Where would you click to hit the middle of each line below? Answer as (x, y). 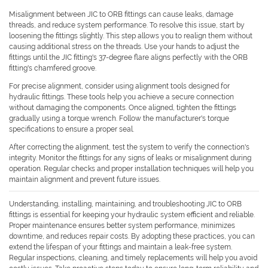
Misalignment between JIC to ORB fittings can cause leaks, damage (121, 15)
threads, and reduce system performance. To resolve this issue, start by (127, 25)
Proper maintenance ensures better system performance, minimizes (122, 226)
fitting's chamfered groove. (53, 68)
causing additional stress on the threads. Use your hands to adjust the (124, 47)
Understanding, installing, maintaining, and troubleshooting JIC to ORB (125, 204)
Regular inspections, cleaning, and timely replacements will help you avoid (133, 258)
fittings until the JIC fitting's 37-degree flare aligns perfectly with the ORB (128, 58)
